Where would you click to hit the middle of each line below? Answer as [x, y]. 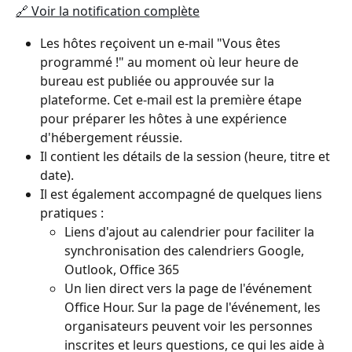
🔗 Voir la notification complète [108, 11]
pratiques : [72, 213]
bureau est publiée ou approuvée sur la [159, 81]
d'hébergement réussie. [111, 137]
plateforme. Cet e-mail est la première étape [172, 99]
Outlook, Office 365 [122, 269]
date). [57, 175]
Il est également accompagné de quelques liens [183, 194]
